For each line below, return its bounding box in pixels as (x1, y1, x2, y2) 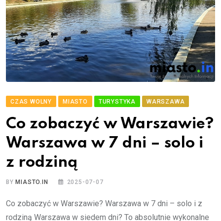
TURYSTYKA (98, 98, 136, 106)
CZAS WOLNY (10, 98, 52, 106)
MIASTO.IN (15, 179, 48, 186)
